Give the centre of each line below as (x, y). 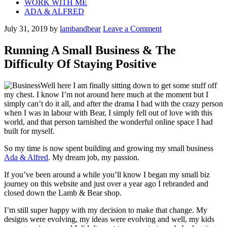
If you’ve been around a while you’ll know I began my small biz (107, 174)
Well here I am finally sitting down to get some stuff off (129, 85)
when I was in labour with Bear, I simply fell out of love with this (108, 112)
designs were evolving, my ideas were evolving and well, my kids (109, 219)
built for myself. (29, 131)
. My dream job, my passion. (94, 157)
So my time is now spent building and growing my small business (109, 148)
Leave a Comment (132, 29)
